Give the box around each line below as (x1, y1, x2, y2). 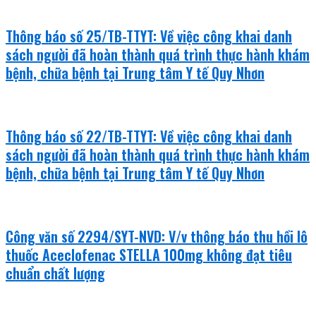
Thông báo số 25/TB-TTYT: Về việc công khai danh (6, 25, 292, 47)
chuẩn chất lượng (6, 262, 105, 284)
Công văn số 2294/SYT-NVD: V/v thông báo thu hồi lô (6, 225, 308, 247)
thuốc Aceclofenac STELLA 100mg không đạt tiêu (6, 243, 292, 265)
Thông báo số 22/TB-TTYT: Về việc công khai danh (6, 125, 292, 147)
